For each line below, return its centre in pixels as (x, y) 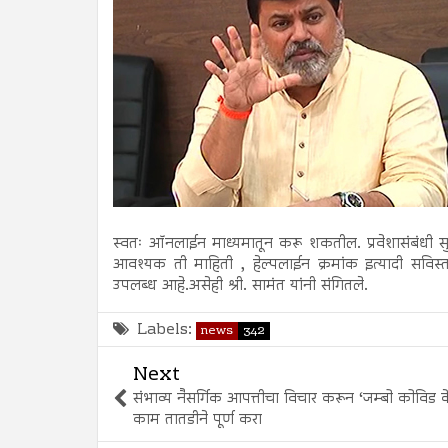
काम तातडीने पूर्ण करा (197, 420)
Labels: (164, 330)
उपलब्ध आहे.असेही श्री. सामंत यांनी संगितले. (240, 286)
